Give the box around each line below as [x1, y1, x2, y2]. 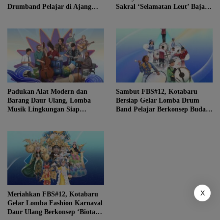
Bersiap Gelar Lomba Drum [116, 97, 199, 105]
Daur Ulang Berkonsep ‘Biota [7, 208, 95, 216]
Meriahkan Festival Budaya [7, 114, 90, 122]
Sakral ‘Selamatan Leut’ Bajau [116, 2, 209, 10]
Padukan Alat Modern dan [7, 88, 87, 96]
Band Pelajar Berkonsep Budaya [116, 106, 213, 113]
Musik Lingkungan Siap [7, 106, 80, 113]
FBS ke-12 [7, 11, 38, 19]
